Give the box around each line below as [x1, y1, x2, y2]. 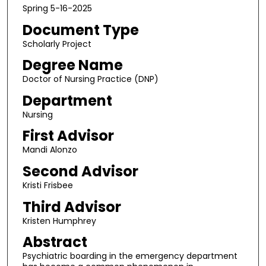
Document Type [22, 20, 139, 40]
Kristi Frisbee [22, 179, 73, 192]
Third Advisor [22, 197, 121, 217]
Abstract [22, 232, 87, 252]
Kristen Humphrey [22, 214, 96, 227]
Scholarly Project [22, 37, 91, 50]
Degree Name [22, 55, 123, 75]
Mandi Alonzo [22, 144, 77, 156]
